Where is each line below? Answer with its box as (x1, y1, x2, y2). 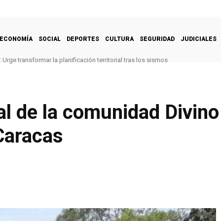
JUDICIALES (181, 35, 217, 42)
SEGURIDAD (140, 35, 175, 42)
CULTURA (105, 35, 134, 42)
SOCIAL (38, 35, 61, 42)
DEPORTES (67, 35, 99, 42)
